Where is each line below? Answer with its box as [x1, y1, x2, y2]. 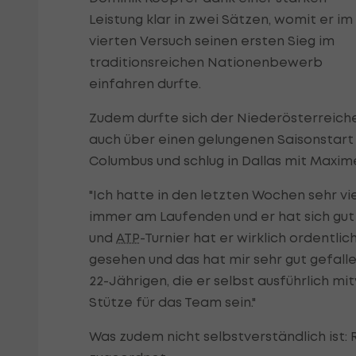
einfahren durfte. [89, 75, 201, 92]
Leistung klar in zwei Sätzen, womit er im [89, 11, 353, 28]
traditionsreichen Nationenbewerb [89, 54, 323, 71]
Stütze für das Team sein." [89, 294, 256, 311]
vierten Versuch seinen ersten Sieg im [89, 33, 335, 49]
